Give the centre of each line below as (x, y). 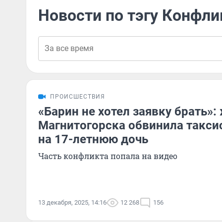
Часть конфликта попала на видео (108, 156)
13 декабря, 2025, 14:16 (72, 202)
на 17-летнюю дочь (93, 139)
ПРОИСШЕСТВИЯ (78, 97)
